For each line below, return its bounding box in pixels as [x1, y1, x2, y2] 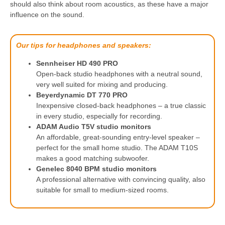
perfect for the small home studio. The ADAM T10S [36, 143, 198, 152]
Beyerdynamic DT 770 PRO [36, 90, 128, 99]
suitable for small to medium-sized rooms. [36, 185, 169, 194]
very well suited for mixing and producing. [36, 80, 168, 88]
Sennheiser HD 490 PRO [36, 59, 118, 67]
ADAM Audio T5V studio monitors [36, 122, 151, 131]
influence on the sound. [10, 11, 84, 19]
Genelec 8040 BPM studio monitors [36, 164, 157, 173]
